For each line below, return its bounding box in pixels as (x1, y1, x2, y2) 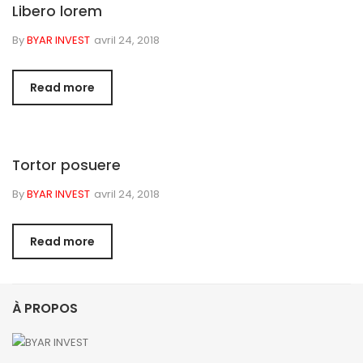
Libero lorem (12, 2, 102, 22)
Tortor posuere (12, 156, 121, 176)
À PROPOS (12, 299, 78, 318)
